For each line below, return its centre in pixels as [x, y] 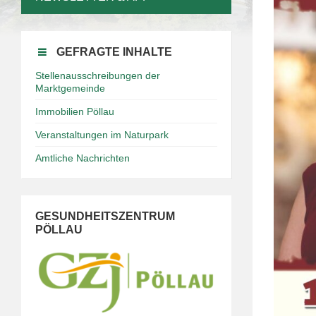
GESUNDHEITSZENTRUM [105, 216]
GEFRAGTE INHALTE [114, 52]
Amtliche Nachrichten [83, 158]
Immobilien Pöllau [75, 111]
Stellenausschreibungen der [98, 75]
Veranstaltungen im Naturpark [102, 135]
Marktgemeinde [70, 88]
